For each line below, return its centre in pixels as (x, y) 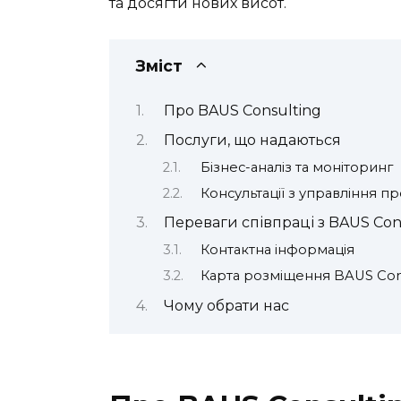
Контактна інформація (277, 249)
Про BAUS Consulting (242, 110)
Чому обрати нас (226, 305)
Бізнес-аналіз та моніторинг (296, 167)
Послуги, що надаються (252, 141)
